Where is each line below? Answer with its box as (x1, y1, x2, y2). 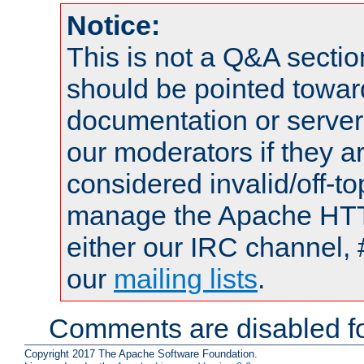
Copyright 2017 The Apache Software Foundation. (24, 348, 258, 360)
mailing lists (114, 263, 258, 295)
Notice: (67, 10, 160, 41)
